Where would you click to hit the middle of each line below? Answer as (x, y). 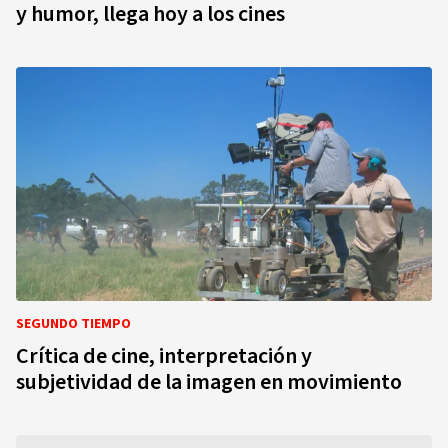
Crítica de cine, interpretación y (164, 356)
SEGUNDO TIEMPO (73, 324)
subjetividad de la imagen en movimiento (209, 382)
